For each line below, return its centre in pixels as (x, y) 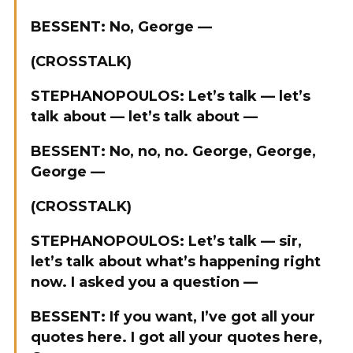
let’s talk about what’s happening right (176, 262)
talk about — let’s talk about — (144, 117)
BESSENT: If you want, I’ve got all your (173, 317)
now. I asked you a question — (144, 282)
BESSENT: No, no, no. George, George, (173, 151)
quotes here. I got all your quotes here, (176, 337)
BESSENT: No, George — (121, 27)
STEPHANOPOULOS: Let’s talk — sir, (166, 241)
